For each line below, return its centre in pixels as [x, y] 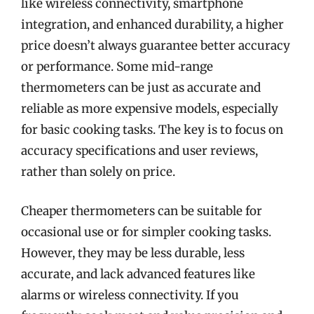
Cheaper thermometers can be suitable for [142, 211]
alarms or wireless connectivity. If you [130, 295]
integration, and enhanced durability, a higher [152, 25]
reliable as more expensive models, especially [150, 109]
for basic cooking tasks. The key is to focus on [152, 130]
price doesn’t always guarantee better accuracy [156, 46]
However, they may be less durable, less [133, 253]
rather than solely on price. [98, 172]
